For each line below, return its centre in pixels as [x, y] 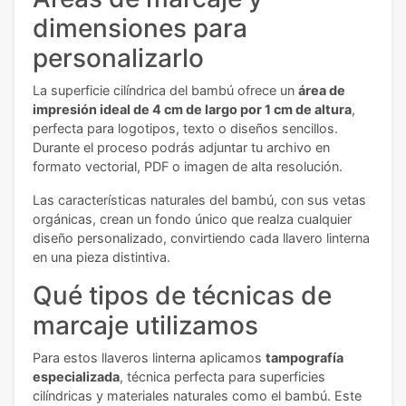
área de [322, 91]
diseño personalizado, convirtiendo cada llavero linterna [201, 238]
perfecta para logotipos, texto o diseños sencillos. [185, 129]
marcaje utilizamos [145, 326]
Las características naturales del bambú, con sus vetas [199, 200]
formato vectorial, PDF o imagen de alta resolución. [188, 167]
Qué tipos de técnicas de [182, 296]
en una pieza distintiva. [101, 257]
